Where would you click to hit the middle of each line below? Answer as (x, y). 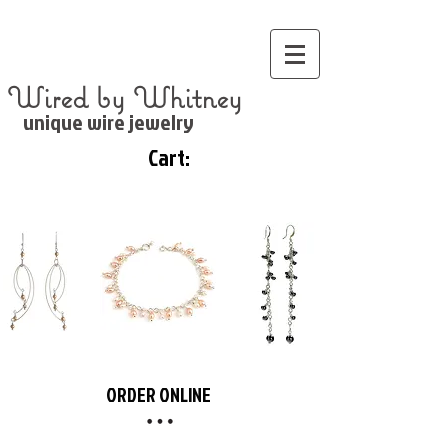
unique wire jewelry (100, 121)
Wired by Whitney (124, 97)
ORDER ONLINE (158, 394)
